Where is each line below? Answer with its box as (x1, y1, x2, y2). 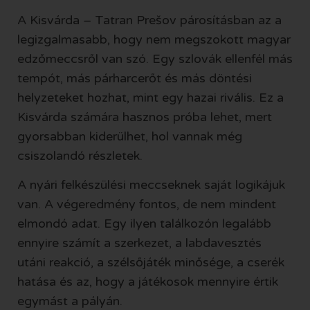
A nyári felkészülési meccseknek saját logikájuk (17, 177, 285, 193)
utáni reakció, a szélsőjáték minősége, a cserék (17, 255, 284, 271)
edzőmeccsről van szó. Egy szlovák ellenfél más (17, 51, 293, 67)
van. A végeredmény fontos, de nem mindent (17, 197, 276, 212)
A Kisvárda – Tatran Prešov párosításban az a (17, 12, 282, 28)
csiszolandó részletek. (17, 148, 143, 164)
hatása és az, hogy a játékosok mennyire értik (17, 274, 278, 290)
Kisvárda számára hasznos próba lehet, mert (17, 109, 272, 125)
